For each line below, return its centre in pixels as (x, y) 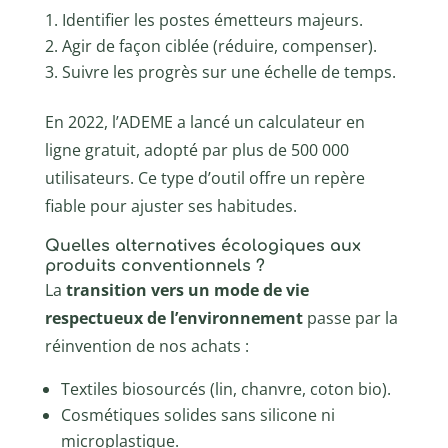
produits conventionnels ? (154, 265)
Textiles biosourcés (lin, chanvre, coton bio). (225, 388)
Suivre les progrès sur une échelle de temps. (228, 71)
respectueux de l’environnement (173, 317)
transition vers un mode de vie (187, 289)
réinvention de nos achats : (146, 345)
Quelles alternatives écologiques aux (202, 245)
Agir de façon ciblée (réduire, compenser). (219, 45)
